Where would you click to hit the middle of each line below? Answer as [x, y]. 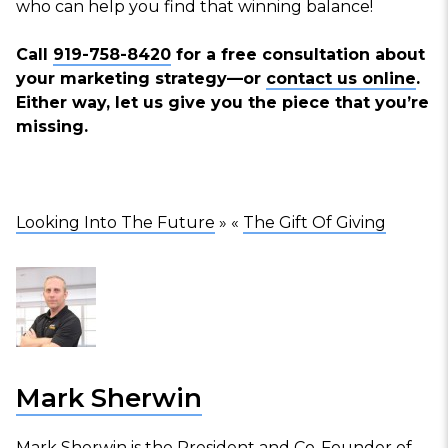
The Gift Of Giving [314, 223]
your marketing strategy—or [141, 79]
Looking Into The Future [115, 223]
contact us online [341, 79]
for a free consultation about [298, 55]
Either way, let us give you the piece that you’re [222, 103]
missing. [52, 127]
